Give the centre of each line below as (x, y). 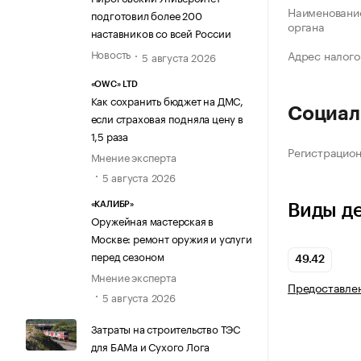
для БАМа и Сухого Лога (150, 346)
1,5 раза (109, 135)
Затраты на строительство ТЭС (165, 328)
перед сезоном (127, 256)
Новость (111, 54)
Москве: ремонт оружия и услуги (171, 238)
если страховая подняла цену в (167, 117)
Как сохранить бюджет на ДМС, (167, 100)
